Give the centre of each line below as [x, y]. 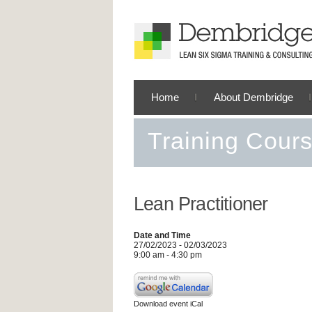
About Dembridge [253, 97]
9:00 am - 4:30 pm [168, 255]
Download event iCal [168, 304]
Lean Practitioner [201, 204]
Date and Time [162, 235]
